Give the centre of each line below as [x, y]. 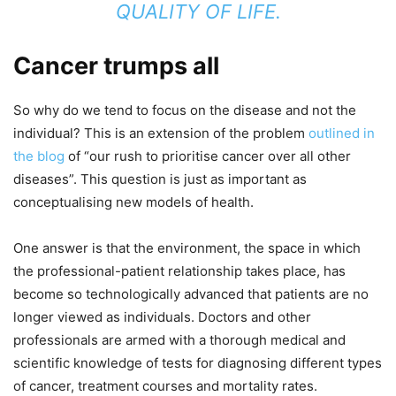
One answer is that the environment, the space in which [187, 247]
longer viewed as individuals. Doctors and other [162, 316]
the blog [39, 156]
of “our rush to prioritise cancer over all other [208, 156]
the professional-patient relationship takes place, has [179, 270]
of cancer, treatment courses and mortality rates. [165, 385]
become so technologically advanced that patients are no [191, 293]
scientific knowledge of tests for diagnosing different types [198, 362]
